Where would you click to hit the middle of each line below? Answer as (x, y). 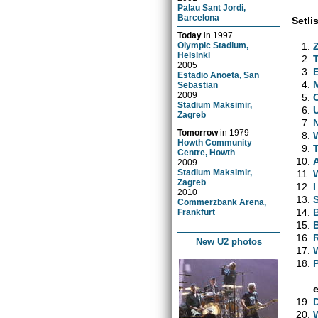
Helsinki (194, 55)
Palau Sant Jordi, (212, 7)
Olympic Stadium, (213, 45)
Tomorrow (198, 132)
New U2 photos (229, 241)
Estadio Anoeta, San (219, 75)
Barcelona (199, 17)
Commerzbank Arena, (222, 202)
